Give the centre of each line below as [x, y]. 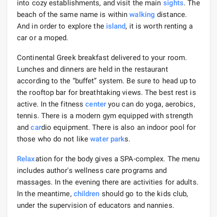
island [116, 26]
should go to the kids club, [144, 194]
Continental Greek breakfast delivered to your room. [102, 57]
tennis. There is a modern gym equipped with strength [105, 116]
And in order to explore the [62, 26]
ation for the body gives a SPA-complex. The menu [117, 159]
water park [108, 139]
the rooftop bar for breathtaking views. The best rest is [107, 92]
